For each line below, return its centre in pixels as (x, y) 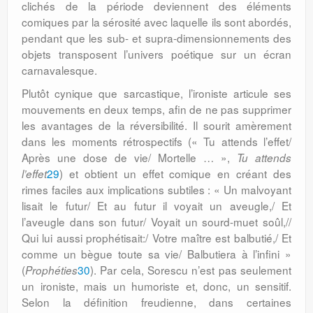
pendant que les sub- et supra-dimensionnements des (156, 38)
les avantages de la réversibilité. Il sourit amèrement (156, 125)
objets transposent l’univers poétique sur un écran (156, 54)
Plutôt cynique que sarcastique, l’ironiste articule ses (156, 93)
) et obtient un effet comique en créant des (175, 173)
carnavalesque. (59, 70)
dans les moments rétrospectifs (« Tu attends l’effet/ (156, 141)
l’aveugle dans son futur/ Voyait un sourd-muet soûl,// (156, 221)
